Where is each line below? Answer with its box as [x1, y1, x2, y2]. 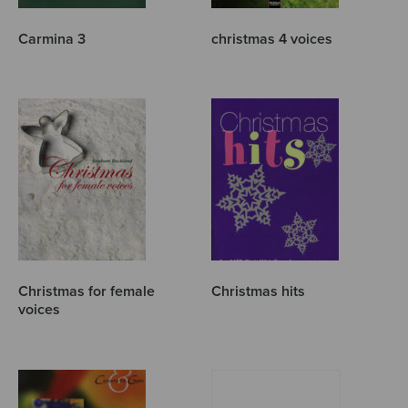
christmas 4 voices [211, 29, 333, 48]
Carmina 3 [18, 29, 86, 48]
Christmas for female [18, 282, 155, 301]
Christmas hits [211, 282, 306, 301]
